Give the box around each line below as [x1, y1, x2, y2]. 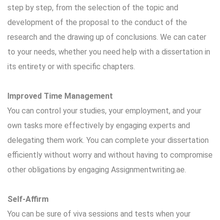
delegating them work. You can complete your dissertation [7, 136, 209, 145]
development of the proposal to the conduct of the [7, 18, 187, 27]
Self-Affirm [7, 194, 49, 204]
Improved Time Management [7, 91, 113, 101]
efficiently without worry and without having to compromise [7, 150, 213, 160]
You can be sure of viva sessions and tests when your [7, 209, 191, 219]
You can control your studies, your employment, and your [7, 106, 201, 115]
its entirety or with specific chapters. [7, 62, 135, 71]
